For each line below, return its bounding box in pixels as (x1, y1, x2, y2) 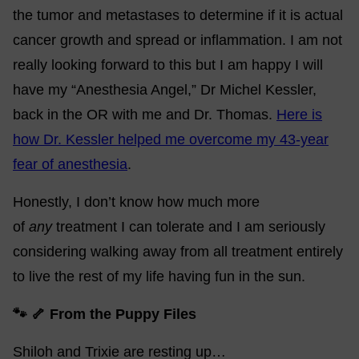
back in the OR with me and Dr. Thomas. (13, 107, 276, 123)
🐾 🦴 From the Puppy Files (13, 306, 200, 322)
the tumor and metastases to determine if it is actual (13, 7, 343, 23)
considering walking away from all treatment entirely (13, 244, 343, 260)
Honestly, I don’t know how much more (13, 194, 260, 210)
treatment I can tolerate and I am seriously (56, 219, 325, 235)
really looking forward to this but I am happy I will (13, 57, 323, 73)
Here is (276, 107, 322, 123)
